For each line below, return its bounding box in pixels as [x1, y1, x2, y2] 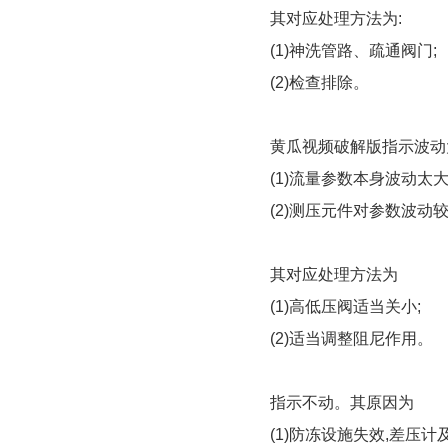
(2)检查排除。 [270, 74, 369, 91]
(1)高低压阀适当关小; [270, 298, 421, 315]
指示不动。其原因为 [270, 394, 414, 411]
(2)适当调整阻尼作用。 [270, 330, 433, 347]
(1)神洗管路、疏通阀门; [270, 42, 437, 59]
